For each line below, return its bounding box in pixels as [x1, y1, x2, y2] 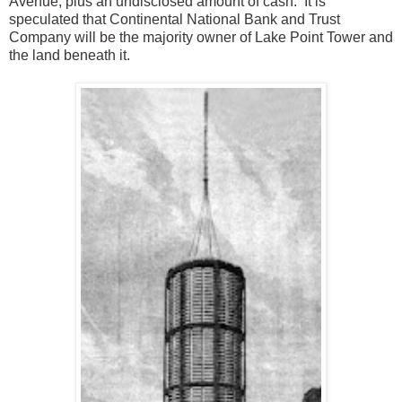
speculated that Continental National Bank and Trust [9, 11, 340, 27]
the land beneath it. [9, 47, 137, 63]
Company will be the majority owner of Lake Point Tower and [9, 29, 393, 45]
